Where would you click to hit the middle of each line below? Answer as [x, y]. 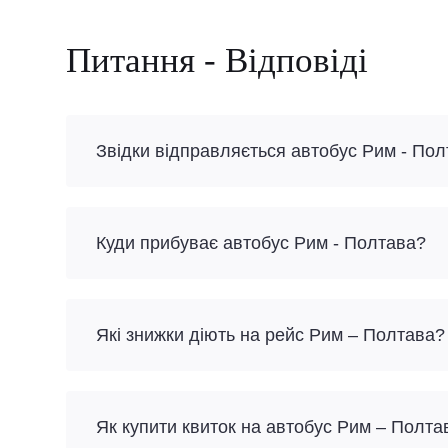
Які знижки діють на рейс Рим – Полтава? [270, 335]
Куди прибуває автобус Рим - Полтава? [261, 243]
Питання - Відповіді [217, 60]
